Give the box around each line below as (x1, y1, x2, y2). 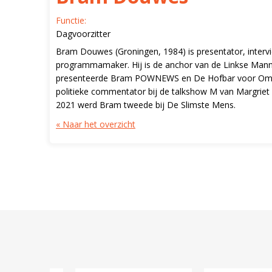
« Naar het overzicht (56, 118, 135, 130)
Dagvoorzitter (56, 28, 110, 39)
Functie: (56, 15, 86, 26)
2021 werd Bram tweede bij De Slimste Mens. (56, 99, 236, 110)
